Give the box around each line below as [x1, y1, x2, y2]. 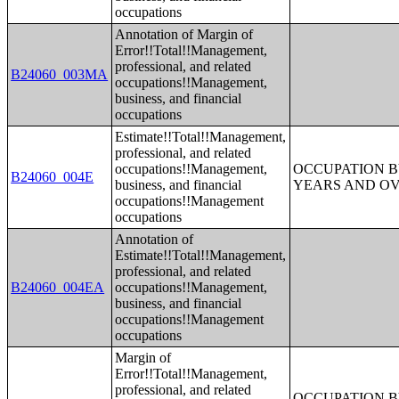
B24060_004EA [11, 280, 105, 295]
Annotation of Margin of [115, 27, 254, 42]
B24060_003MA [11, 67, 109, 82]
